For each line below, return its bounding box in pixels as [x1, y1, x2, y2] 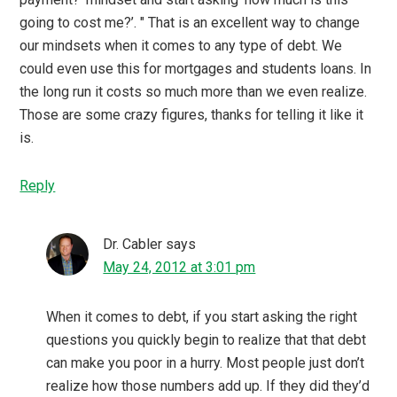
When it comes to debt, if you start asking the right [46, 308, 358, 326]
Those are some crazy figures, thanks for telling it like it [19, 106, 364, 124]
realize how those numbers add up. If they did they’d [46, 378, 370, 395]
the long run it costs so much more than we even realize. [19, 83, 368, 101]
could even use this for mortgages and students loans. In [19, 60, 372, 78]
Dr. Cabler [103, 236, 163, 253]
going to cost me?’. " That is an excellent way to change [19, 14, 361, 32]
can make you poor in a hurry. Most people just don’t [46, 354, 365, 372]
